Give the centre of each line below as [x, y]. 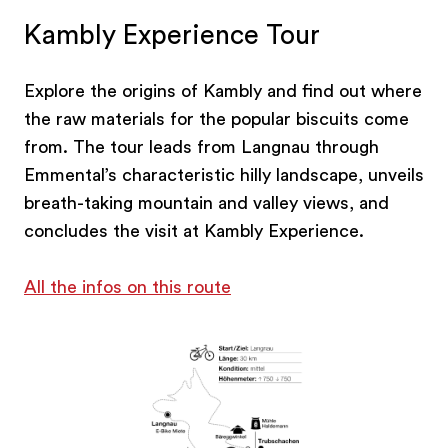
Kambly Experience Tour [172, 35]
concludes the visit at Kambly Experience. [194, 230]
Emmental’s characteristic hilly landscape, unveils [224, 174]
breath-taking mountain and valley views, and [206, 202]
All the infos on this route [127, 286]
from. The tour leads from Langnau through [201, 146]
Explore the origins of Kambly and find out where [223, 90]
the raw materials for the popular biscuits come [216, 118]
